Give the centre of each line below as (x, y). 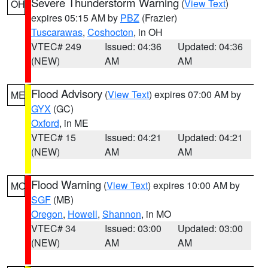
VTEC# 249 (56, 46)
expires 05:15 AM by (76, 18)
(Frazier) (158, 18)
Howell (83, 214)
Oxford (45, 123)
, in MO (156, 214)
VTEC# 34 (54, 228)
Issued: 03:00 (133, 228)
